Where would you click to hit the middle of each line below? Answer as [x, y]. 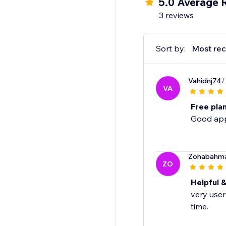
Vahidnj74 [205, 81]
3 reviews [176, 15]
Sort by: [171, 49]
